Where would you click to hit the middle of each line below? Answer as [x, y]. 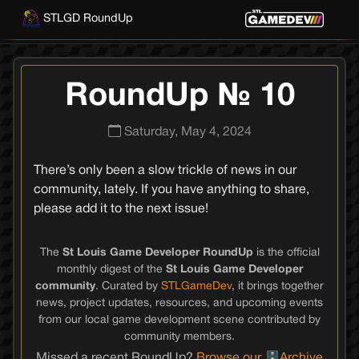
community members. [179, 337]
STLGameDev [196, 286]
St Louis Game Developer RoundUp [157, 253]
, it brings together [278, 286]
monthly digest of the [111, 270]
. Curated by [128, 286]
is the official [286, 253]
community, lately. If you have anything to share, [171, 190]
